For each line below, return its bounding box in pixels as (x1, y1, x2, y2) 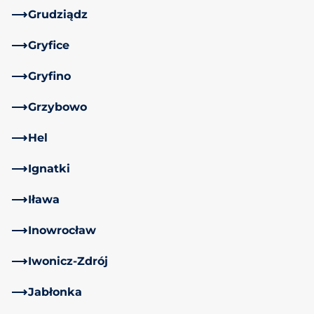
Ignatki (28, 161, 70, 175)
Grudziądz (28, 7, 88, 21)
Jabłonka (28, 285, 82, 299)
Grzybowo (28, 100, 87, 114)
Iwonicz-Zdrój (28, 254, 108, 268)
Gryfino (28, 69, 71, 83)
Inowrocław (28, 223, 96, 237)
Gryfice (28, 38, 69, 52)
